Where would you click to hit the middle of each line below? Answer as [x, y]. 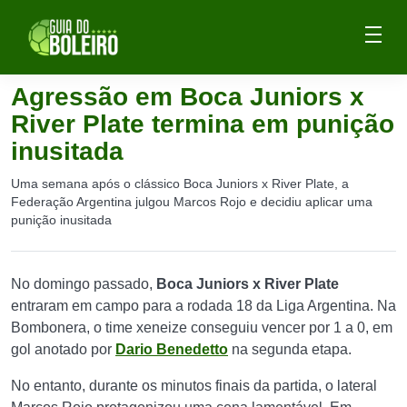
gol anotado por [63, 349]
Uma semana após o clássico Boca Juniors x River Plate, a [180, 184]
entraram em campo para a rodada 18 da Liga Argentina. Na [203, 306]
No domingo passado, [84, 284]
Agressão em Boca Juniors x [188, 97]
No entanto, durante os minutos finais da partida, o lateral [194, 386]
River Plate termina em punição [203, 124]
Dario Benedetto [172, 349]
